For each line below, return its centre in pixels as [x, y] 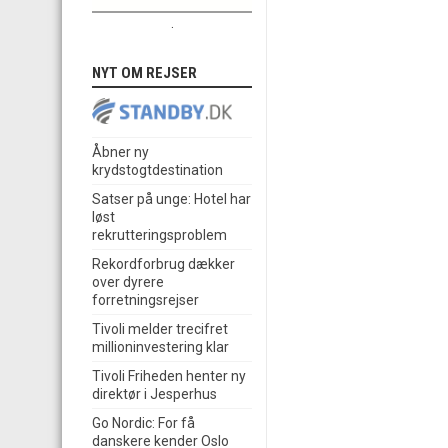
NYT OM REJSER [144, 73]
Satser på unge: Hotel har [171, 199]
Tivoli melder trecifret [160, 329]
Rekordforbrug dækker [163, 264]
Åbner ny [120, 152]
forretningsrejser [145, 300]
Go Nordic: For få [143, 423]
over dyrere [128, 282]
